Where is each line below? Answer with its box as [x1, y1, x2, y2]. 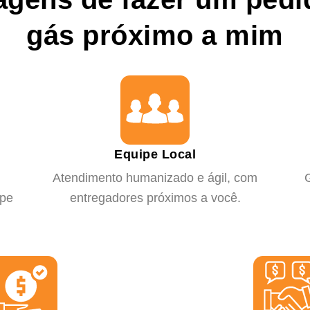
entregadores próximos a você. [69, 191, 241, 206]
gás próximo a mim [26, 20, 284, 51]
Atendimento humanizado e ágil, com [53, 171, 257, 185]
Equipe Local [114, 147, 196, 162]
